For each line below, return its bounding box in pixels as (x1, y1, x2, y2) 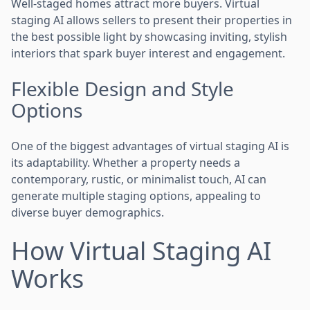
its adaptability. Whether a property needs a (11, 154, 240, 170)
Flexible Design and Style (11, 75, 234, 102)
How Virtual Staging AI (11, 233, 271, 268)
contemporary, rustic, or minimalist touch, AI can (11, 171, 266, 187)
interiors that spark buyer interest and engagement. (11, 45, 285, 61)
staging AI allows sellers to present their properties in (11, 12, 292, 28)
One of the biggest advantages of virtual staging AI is (11, 138, 289, 154)
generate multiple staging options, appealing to (11, 188, 261, 203)
